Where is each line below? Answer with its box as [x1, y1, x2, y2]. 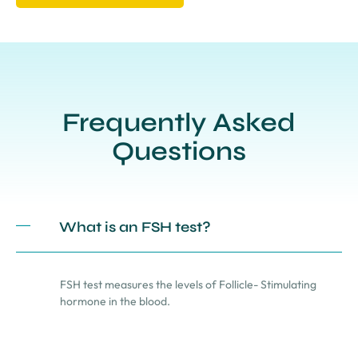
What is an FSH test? [59, 217, 211, 236]
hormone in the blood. [60, 294, 170, 309]
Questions [112, 135, 246, 168]
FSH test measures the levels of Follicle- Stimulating [60, 277, 316, 292]
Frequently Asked [62, 106, 296, 139]
